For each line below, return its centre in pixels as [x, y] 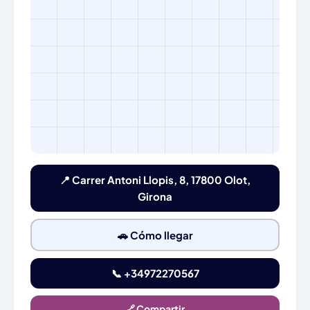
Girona [155, 197]
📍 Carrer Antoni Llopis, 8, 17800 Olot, [155, 180]
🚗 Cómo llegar [155, 235]
